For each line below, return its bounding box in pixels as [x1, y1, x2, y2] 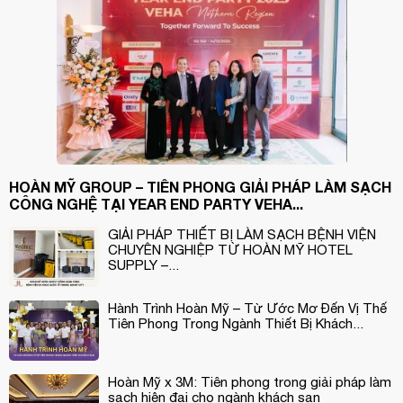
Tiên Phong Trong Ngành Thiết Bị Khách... [108, 316, 363, 332]
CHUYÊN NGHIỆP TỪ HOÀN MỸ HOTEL [108, 242, 353, 258]
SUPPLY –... [108, 257, 179, 273]
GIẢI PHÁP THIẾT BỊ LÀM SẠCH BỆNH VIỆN [108, 227, 376, 243]
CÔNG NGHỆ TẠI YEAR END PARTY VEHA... [9, 195, 303, 213]
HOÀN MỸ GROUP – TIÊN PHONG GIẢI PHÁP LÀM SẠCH [9, 178, 391, 196]
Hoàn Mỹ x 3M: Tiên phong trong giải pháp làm [108, 373, 391, 390]
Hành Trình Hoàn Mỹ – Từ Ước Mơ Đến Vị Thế [108, 300, 387, 317]
